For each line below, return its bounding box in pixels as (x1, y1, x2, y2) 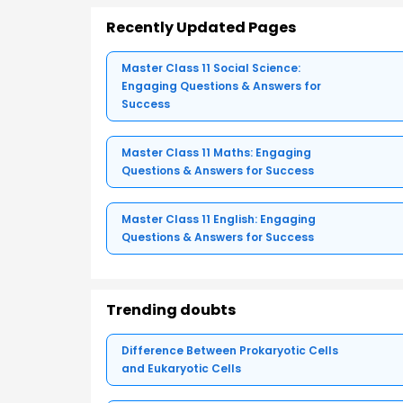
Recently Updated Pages (106, 16, 296, 38)
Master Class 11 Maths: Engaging (121, 144, 311, 160)
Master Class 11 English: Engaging (121, 210, 316, 227)
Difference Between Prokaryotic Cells (121, 342, 338, 358)
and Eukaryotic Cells (121, 360, 241, 376)
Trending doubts (106, 299, 236, 320)
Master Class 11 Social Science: (121, 59, 300, 76)
